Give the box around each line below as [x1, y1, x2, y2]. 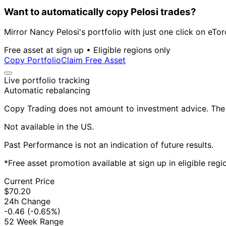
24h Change [4, 196, 50, 207]
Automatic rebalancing [4, 85, 90, 96]
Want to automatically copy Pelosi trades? [4, 6, 196, 18]
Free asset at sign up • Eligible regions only [4, 45, 171, 55]
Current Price [4, 176, 54, 187]
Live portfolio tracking [4, 75, 90, 86]
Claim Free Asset [61, 55, 126, 66]
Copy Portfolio [4, 55, 61, 66]
